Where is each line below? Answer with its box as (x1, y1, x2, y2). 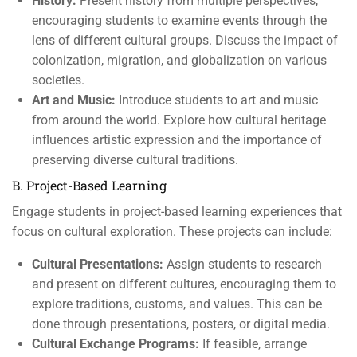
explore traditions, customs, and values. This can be (32, 296, 322, 312)
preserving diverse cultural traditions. (32, 152, 238, 167)
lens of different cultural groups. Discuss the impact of (32, 33, 338, 48)
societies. (32, 73, 84, 88)
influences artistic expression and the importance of (32, 132, 322, 147)
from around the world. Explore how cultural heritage (32, 112, 326, 127)
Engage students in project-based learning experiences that (12, 204, 342, 219)
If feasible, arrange (199, 336, 307, 351)
